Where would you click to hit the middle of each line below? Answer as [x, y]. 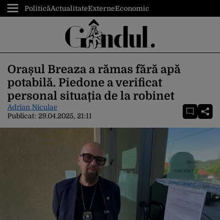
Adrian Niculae [32, 107]
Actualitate [69, 8]
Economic [132, 8]
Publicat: [23, 116]
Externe [101, 8]
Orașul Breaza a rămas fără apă [94, 69]
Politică [38, 8]
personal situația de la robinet [91, 96]
